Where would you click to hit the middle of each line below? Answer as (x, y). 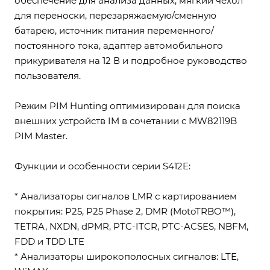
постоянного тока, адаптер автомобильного (119, 46)
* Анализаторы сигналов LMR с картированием (126, 196)
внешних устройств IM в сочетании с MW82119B (126, 121)
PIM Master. (41, 136)
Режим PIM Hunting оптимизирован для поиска (127, 106)
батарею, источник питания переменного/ (114, 30)
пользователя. (48, 76)
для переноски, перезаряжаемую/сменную (115, 15)
